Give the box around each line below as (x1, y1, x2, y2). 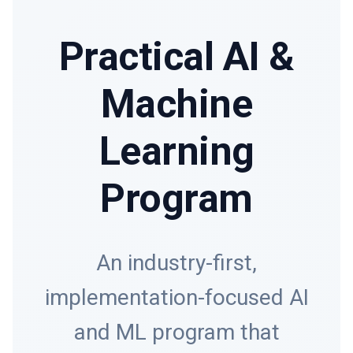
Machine (100, 81, 253, 128)
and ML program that (73, 319, 280, 346)
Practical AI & (58, 34, 295, 80)
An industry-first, (96, 250, 257, 277)
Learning (98, 128, 255, 175)
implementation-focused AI (44, 284, 309, 311)
